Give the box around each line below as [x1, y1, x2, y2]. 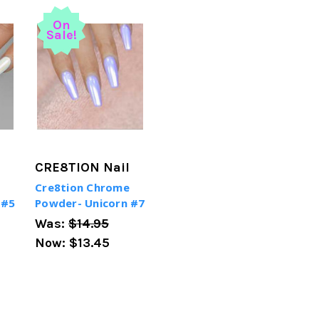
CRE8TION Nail [35, 159, 130, 176]
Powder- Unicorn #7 [35, 196, 145, 211]
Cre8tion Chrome [35, 180, 130, 195]
